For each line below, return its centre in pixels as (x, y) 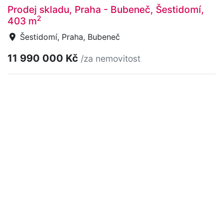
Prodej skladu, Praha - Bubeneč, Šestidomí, (106, 9)
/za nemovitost (111, 58)
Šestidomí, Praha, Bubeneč (69, 37)
